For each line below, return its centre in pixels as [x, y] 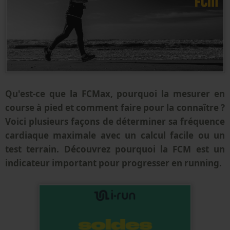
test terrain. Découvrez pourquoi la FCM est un [115, 149]
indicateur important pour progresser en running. [113, 163]
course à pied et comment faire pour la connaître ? [115, 107]
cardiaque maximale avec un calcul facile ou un [115, 135]
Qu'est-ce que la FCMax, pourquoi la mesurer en [115, 93]
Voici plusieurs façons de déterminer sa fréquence [115, 121]
